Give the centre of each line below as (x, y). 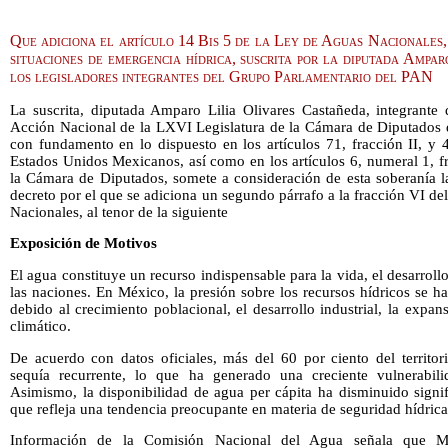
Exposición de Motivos (83, 243)
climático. (40, 326)
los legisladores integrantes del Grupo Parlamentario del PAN (221, 76)
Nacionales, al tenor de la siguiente (119, 211)
